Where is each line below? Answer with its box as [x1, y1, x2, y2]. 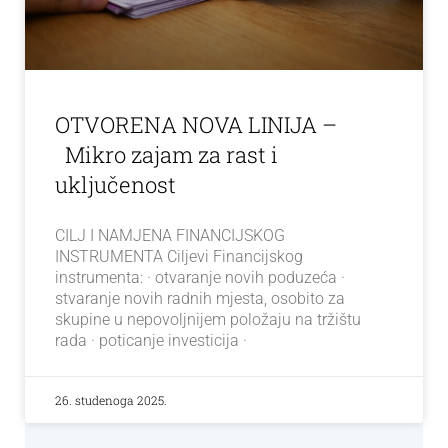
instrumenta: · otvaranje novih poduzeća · [55, 267, 345, 287]
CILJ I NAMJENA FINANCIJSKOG [55, 225, 285, 245]
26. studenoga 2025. [55, 391, 167, 408]
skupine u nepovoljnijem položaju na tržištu [55, 309, 361, 329]
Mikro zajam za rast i [55, 139, 278, 169]
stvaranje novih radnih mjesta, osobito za [55, 288, 345, 308]
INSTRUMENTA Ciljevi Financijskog [55, 246, 303, 266]
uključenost [55, 169, 181, 199]
